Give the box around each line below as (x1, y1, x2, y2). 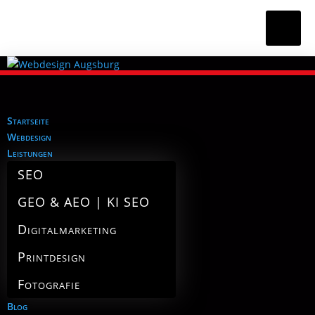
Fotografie (18, 276, 80, 292)
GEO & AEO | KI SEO (18, 193, 150, 210)
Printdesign (18, 248, 86, 265)
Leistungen (7, 146, 53, 160)
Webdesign (7, 130, 51, 143)
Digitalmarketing (18, 221, 117, 238)
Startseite (7, 114, 49, 127)
